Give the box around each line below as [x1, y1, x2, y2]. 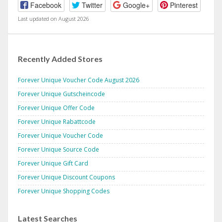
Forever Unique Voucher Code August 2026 [18, 75, 139, 84]
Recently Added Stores [18, 54, 103, 63]
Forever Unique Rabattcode [18, 117, 96, 126]
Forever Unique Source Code [18, 145, 99, 154]
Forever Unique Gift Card [18, 159, 88, 167]
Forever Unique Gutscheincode [18, 89, 105, 98]
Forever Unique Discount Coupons [18, 172, 115, 181]
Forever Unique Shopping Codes [18, 186, 110, 195]
